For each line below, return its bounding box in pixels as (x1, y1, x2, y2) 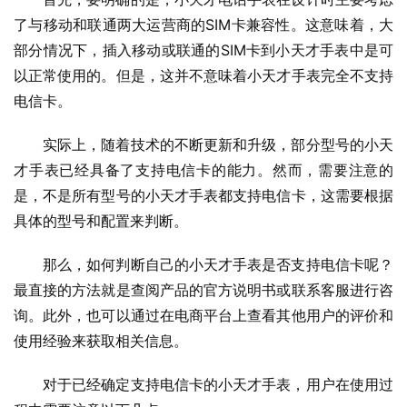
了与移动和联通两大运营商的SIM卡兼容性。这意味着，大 (14, 15, 393, 35)
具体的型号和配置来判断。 (14, 212, 188, 231)
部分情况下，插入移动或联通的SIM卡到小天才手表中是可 (14, 41, 393, 60)
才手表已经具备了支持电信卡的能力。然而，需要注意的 (14, 161, 393, 180)
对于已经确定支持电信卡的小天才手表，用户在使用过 (43, 375, 393, 394)
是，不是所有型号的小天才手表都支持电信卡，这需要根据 (14, 186, 393, 205)
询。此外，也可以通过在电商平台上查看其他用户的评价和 (14, 306, 393, 325)
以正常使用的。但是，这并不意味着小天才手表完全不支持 (14, 66, 393, 85)
